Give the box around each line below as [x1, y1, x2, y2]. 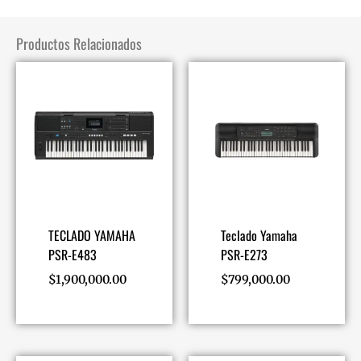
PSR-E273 [220, 244, 268, 264]
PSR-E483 [48, 244, 97, 264]
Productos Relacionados [16, 32, 142, 54]
